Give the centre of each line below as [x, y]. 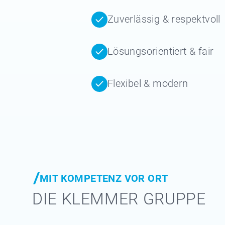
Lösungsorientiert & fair [160, 51]
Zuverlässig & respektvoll [164, 19]
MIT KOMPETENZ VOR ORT [104, 178]
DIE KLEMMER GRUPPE [119, 199]
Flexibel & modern [148, 83]
